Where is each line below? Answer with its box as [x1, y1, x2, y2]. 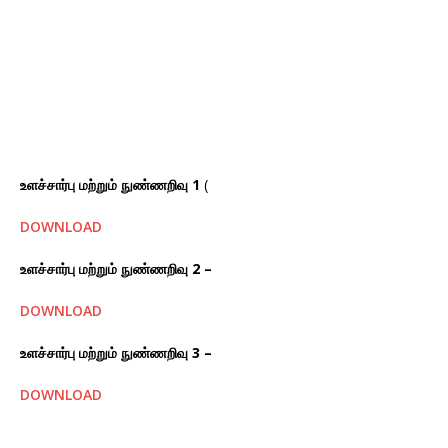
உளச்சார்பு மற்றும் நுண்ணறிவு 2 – [20, 258, 212, 278]
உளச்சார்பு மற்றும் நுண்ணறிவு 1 [20, 174, 204, 194]
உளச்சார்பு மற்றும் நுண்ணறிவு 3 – [20, 342, 212, 362]
